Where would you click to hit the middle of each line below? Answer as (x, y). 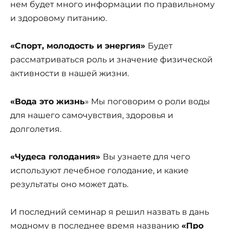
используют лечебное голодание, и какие (99, 170)
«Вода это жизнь (48, 101)
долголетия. (36, 129)
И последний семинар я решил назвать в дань (110, 212)
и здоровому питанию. (59, 18)
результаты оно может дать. (69, 184)
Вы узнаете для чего (146, 156)
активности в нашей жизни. (70, 74)
